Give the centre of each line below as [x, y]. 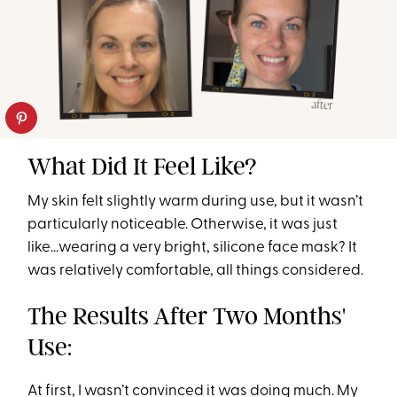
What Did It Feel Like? [143, 167]
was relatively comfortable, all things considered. [196, 271]
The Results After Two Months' [187, 316]
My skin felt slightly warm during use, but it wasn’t [196, 202]
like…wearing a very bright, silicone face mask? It [193, 248]
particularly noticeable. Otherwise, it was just [183, 225]
